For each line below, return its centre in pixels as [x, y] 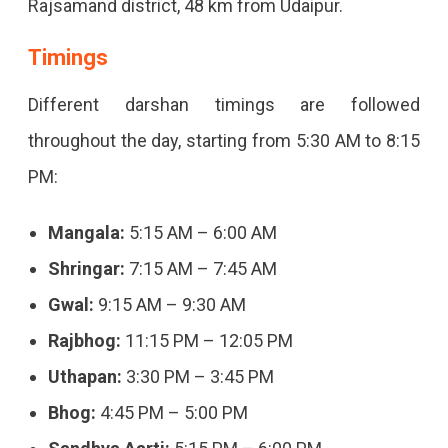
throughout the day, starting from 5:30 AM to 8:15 [224, 141]
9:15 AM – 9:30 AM [169, 305]
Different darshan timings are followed [224, 105]
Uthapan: [84, 377]
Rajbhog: [84, 341]
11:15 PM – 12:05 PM [206, 341]
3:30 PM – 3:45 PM [197, 377]
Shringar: [86, 269]
